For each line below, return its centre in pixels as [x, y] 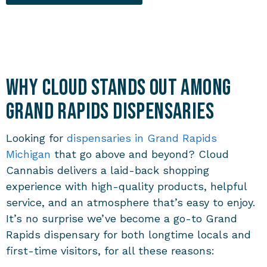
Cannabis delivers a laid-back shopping [108, 170]
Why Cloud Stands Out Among [119, 88]
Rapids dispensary [53, 234]
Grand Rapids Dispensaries [110, 111]
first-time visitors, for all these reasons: [110, 250]
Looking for [36, 138]
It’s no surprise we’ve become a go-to [106, 218]
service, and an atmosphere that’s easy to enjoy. [131, 202]
